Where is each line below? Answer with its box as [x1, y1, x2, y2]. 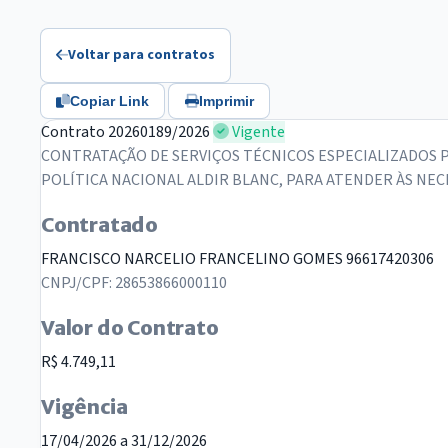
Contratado [41, 212, 158, 238]
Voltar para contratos [68, 44, 216, 65]
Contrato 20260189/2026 [41, 121, 210, 144]
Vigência [41, 394, 128, 420]
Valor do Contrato [41, 315, 219, 341]
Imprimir [198, 93, 254, 110]
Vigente [229, 121, 285, 144]
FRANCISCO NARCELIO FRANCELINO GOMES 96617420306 [41, 248, 434, 271]
